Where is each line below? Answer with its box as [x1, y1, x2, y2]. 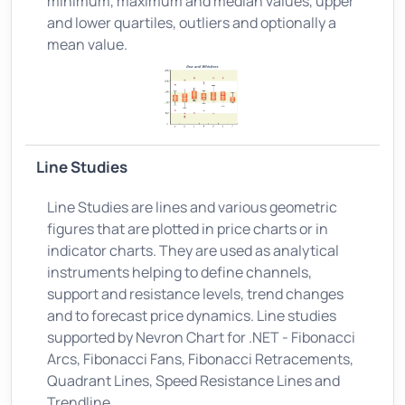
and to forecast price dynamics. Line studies [47, 305, 336, 325]
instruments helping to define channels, [47, 261, 312, 282]
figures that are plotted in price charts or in [47, 218, 328, 239]
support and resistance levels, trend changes [47, 283, 344, 304]
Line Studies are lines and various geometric [47, 196, 337, 217]
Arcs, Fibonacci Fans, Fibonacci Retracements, [47, 348, 353, 369]
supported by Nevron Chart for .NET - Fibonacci [47, 326, 355, 347]
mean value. [47, 33, 127, 54]
